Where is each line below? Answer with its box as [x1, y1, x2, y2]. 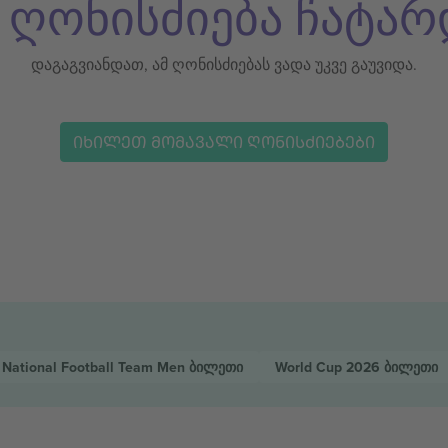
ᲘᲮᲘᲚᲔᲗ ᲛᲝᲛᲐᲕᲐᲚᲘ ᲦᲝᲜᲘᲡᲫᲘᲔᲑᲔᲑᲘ [73, 130, 375, 153]
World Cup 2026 [274, 357, 384, 377]
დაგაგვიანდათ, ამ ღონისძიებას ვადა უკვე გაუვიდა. [31, 53, 417, 75]
